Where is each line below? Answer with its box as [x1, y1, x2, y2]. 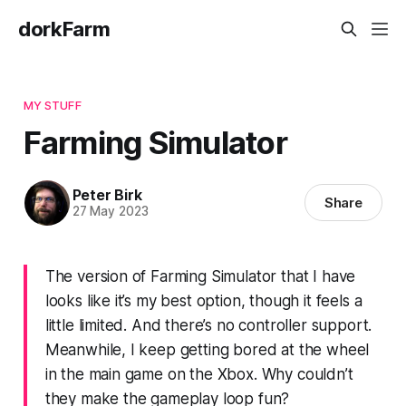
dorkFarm [18, 17, 111, 41]
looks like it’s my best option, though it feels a [44, 291, 362, 310]
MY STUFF [23, 97, 82, 112]
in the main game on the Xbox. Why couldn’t [44, 364, 353, 383]
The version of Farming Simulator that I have [44, 266, 356, 285]
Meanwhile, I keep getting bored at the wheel [44, 340, 370, 359]
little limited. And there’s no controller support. [44, 315, 372, 334]
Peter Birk [72, 186, 142, 205]
